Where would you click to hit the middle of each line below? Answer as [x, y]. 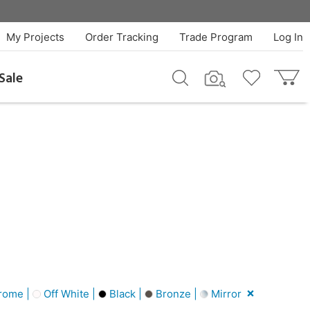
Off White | [70, 293]
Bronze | [176, 293]
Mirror [225, 293]
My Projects [35, 37]
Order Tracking [121, 37]
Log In [288, 37]
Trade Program [216, 37]
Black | [126, 293]
